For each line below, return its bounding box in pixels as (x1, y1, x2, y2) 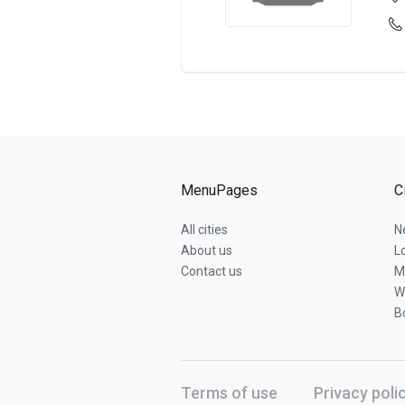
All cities (181, 222, 228, 237)
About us (181, 243, 232, 258)
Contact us (181, 264, 242, 278)
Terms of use (181, 382, 278, 402)
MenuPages (181, 182, 258, 199)
